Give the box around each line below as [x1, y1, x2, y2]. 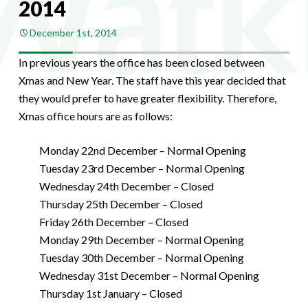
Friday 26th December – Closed [38, 214, 188, 228]
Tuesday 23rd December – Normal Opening [38, 161, 245, 175]
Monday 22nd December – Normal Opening [38, 143, 246, 157]
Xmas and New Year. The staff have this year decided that [18, 73, 286, 87]
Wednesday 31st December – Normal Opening [38, 268, 259, 282]
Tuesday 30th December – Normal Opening [38, 250, 244, 264]
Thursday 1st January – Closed [38, 286, 182, 300]
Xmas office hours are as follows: [18, 109, 173, 122]
